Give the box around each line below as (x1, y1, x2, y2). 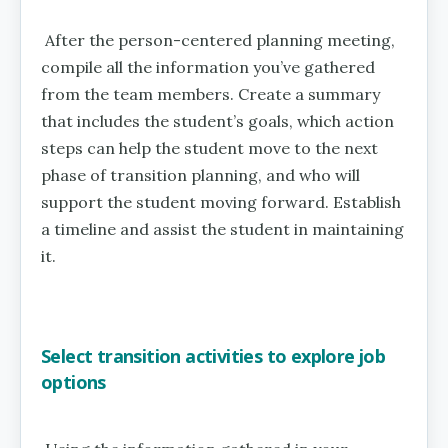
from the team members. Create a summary (41, 83, 380, 104)
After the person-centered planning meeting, (45, 29, 395, 50)
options (41, 369, 106, 394)
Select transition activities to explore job (41, 343, 386, 368)
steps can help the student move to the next (41, 137, 378, 158)
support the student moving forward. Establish (41, 191, 401, 212)
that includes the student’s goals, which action (41, 110, 394, 131)
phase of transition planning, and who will (41, 164, 360, 185)
